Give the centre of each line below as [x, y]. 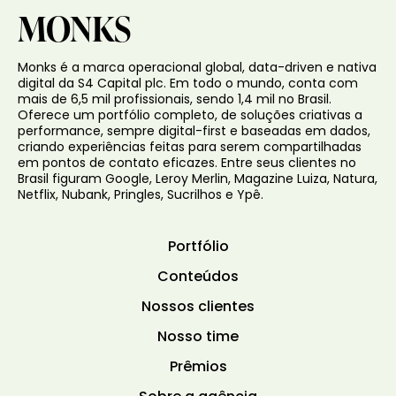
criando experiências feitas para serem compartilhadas [190, 148]
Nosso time [198, 337]
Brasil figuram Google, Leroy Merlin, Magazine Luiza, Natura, [198, 179]
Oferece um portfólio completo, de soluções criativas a [190, 116]
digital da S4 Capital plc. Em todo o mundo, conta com [188, 84]
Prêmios [198, 367]
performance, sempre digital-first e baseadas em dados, [194, 132]
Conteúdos [198, 277]
